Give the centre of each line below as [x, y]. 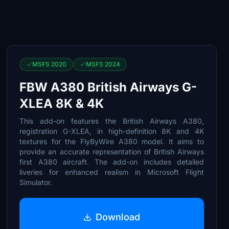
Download [118, 217]
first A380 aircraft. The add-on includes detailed [112, 162]
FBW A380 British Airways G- [108, 87]
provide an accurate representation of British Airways [112, 152]
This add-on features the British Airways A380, [112, 121]
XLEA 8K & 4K [62, 104]
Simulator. [36, 182]
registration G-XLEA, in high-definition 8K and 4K [112, 131]
